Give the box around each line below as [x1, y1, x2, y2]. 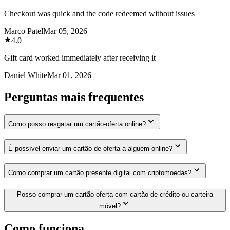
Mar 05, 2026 [43, 26, 87, 35]
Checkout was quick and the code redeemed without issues [4, 9, 195, 18]
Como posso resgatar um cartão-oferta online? [8, 120, 146, 128]
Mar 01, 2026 [47, 70, 91, 80]
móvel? [99, 202, 121, 210]
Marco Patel [4, 26, 43, 35]
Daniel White [4, 70, 47, 80]
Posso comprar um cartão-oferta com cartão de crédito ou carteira [17, 190, 213, 198]
